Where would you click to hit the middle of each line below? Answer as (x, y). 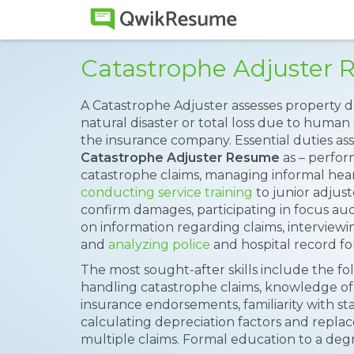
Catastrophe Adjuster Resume (180, 158)
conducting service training (167, 192)
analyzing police (159, 245)
